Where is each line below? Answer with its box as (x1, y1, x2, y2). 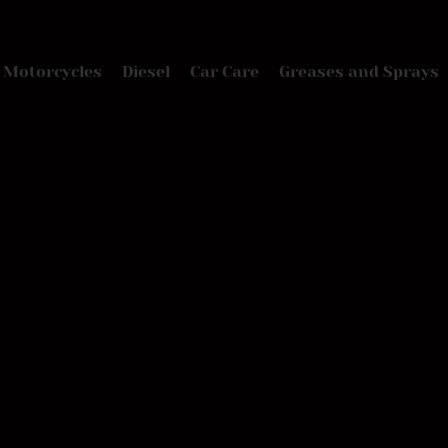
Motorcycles (3, 62, 102, 81)
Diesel (122, 62, 170, 81)
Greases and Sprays (279, 62, 439, 81)
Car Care (190, 62, 259, 81)
